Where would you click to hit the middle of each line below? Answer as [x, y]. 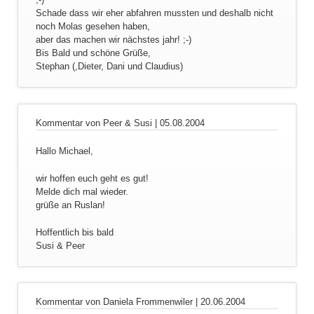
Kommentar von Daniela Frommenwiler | [118, 301]
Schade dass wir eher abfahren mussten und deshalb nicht [154, 13]
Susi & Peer [60, 245]
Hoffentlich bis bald [74, 232]
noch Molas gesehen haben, [93, 27]
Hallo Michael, [64, 151]
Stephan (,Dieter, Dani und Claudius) [109, 67]
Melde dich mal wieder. [82, 191]
